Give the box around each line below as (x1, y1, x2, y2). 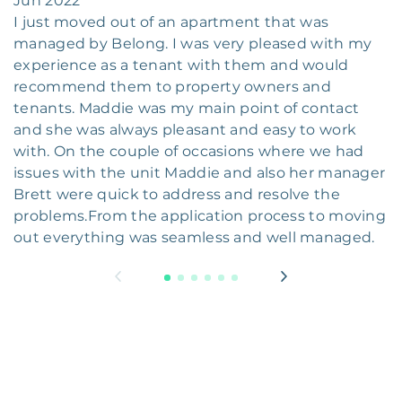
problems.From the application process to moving (13, 207, 387, 225)
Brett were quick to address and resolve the (13, 186, 340, 204)
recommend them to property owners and (13, 78, 332, 96)
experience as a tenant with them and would (13, 57, 349, 74)
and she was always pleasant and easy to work (13, 121, 357, 139)
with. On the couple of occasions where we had (13, 143, 364, 161)
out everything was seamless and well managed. (13, 229, 375, 247)
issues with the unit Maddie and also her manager (13, 164, 386, 182)
